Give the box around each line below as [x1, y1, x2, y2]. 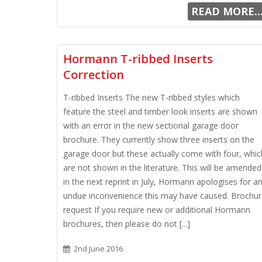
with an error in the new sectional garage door [63, 120, 239, 131]
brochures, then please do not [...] [63, 218, 190, 229]
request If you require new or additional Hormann [63, 204, 250, 215]
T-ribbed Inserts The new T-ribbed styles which [63, 92, 240, 103]
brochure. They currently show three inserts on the [63, 134, 254, 145]
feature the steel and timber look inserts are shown [63, 106, 257, 117]
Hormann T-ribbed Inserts [63, 51, 213, 67]
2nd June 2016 [72, 244, 123, 254]
